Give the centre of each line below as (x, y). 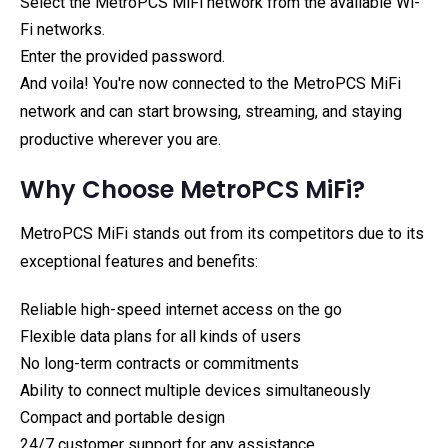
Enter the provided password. (122, 56)
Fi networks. (62, 29)
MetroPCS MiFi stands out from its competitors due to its (222, 233)
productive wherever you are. (120, 139)
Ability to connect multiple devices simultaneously (195, 390)
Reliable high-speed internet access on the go (181, 309)
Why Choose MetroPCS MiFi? (192, 189)
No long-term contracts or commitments (159, 363)
